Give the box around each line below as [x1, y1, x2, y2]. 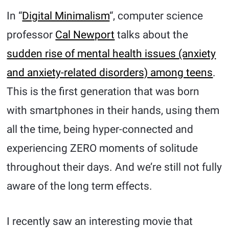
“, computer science [109, 10, 203, 22]
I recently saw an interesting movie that [7, 215, 193, 228]
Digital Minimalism [22, 10, 110, 22]
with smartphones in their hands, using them [7, 104, 220, 117]
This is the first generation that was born [7, 85, 200, 98]
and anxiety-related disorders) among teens [7, 66, 213, 79]
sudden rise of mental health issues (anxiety [7, 48, 216, 60]
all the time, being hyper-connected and [7, 123, 194, 136]
